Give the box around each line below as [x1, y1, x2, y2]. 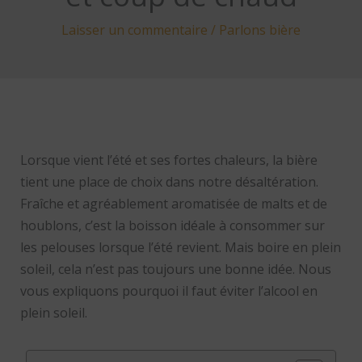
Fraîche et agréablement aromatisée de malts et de [19, 195, 327, 213]
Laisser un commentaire [61, 21, 208, 40]
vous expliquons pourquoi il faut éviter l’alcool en [19, 282, 318, 301]
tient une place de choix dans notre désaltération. [19, 173, 318, 192]
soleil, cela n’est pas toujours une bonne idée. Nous [19, 260, 331, 279]
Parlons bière [219, 21, 301, 40]
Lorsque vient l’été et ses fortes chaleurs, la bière [19, 151, 318, 170]
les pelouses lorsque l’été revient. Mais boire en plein [19, 238, 341, 257]
